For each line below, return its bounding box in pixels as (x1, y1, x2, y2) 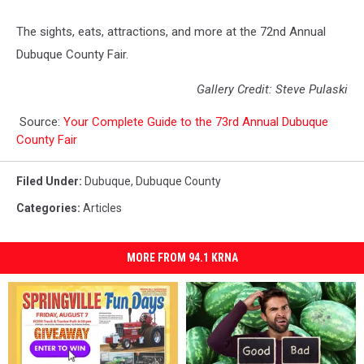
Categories (16, 201, 77, 214)
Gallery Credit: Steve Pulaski (197, 81, 348, 97)
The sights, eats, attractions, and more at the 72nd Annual (16, 24, 326, 39)
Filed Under (16, 174, 79, 188)
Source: (16, 114, 63, 129)
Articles (83, 201, 122, 214)
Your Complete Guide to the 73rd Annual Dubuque (63, 114, 328, 129)
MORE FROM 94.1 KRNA (126, 250, 238, 264)
